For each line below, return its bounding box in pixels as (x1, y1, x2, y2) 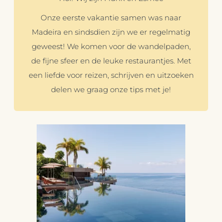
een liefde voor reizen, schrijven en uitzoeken (28, 71, 194, 80)
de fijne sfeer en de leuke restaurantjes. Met (31, 56, 191, 66)
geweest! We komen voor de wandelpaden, (31, 42, 191, 52)
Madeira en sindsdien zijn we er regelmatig (32, 28, 190, 37)
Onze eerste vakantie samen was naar (41, 13, 181, 23)
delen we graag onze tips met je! (51, 85, 171, 95)
